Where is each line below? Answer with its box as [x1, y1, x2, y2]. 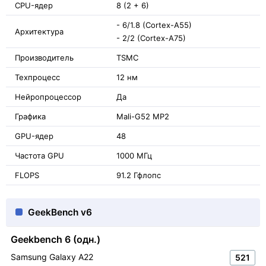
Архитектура [15, 26, 64, 36]
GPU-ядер [15, 131, 53, 141]
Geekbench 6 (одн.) [11, 233, 100, 245]
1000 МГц [116, 150, 152, 160]
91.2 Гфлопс [116, 170, 161, 180]
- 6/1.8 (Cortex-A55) [116, 20, 192, 30]
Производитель [15, 52, 74, 62]
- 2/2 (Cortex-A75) [116, 33, 186, 43]
